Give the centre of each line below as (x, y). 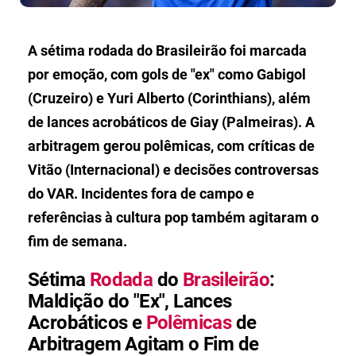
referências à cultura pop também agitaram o (173, 217)
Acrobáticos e (87, 322)
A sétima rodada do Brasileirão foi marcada (167, 50)
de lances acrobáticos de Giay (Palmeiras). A (171, 122)
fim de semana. (77, 241)
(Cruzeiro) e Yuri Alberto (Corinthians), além (169, 98)
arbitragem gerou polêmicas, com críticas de (171, 145)
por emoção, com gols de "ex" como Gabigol (167, 74)
